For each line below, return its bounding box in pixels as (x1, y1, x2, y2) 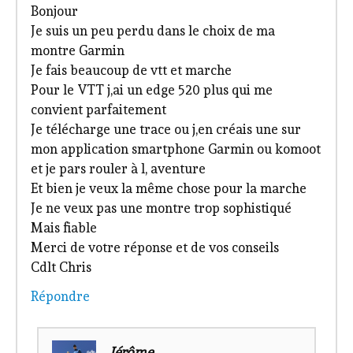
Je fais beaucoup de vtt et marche (30, 61, 232, 78)
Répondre (30, 288, 90, 305)
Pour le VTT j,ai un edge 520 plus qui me (30, 81, 273, 98)
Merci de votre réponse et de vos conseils (30, 239, 279, 255)
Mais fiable (30, 219, 97, 236)
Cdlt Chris (30, 258, 91, 275)
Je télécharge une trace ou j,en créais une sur (30, 121, 301, 137)
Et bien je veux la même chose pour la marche (30, 180, 307, 196)
